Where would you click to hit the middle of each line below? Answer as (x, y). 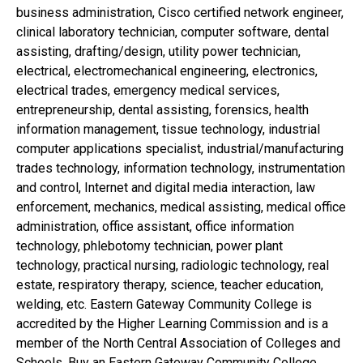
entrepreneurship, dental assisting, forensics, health (162, 109)
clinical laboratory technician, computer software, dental (173, 32)
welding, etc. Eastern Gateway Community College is (164, 304)
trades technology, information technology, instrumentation (181, 168)
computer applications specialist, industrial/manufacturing (180, 148)
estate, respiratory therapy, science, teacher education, (170, 284)
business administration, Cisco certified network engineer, (180, 12)
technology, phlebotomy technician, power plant (149, 246)
